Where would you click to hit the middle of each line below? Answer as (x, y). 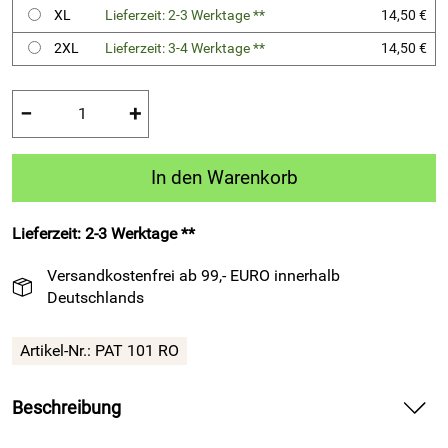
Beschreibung (66, 408)
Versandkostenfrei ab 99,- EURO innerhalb (193, 275)
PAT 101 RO (137, 351)
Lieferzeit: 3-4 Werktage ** (185, 48)
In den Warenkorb (224, 177)
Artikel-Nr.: (57, 351)
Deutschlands (95, 297)
